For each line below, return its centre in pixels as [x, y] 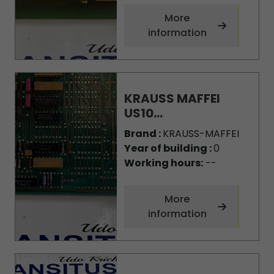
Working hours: [163, 163]
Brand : [143, 134]
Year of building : [168, 148]
